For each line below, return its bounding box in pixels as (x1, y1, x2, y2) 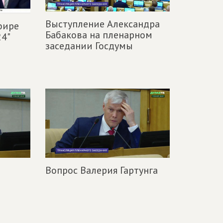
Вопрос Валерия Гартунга (45, 164, 158, 177)
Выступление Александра (45, 17, 160, 31)
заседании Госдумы (45, 39, 133, 53)
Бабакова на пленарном (45, 28, 152, 42)
